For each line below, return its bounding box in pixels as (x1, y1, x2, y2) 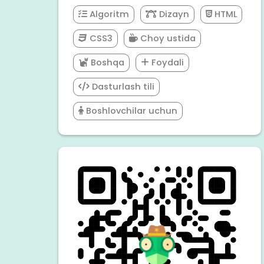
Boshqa (88, 57, 124, 69)
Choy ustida (137, 32, 196, 45)
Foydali (148, 57, 184, 69)
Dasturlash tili (89, 81, 154, 93)
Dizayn (156, 8, 189, 21)
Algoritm (87, 8, 129, 21)
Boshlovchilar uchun (83, 105, 177, 117)
